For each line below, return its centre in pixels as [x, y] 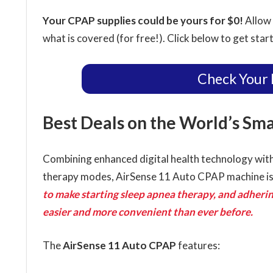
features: [198, 245]
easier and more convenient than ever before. [147, 212]
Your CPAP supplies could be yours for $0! [144, 21]
